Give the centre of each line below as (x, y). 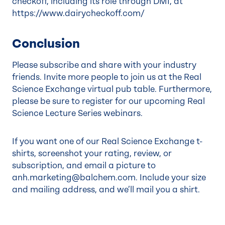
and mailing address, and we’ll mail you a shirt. (106, 190)
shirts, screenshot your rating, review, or (92, 153)
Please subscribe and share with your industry (104, 65)
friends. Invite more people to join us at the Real (107, 77)
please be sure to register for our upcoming (100, 101)
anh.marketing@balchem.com (74, 178)
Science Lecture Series (58, 113)
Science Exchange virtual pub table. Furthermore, (112, 89)
